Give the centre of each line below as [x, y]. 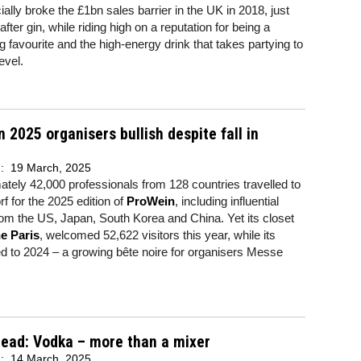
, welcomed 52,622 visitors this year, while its [158, 235]
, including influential [227, 201]
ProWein [151, 201]
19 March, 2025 [51, 168]
